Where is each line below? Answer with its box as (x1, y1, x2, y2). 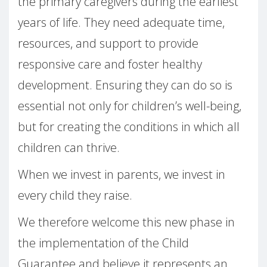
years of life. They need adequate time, (18, 14, 225, 31)
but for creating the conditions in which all (18, 119, 240, 135)
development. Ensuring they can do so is (18, 77, 232, 94)
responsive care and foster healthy (18, 56, 202, 73)
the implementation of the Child (18, 235, 189, 252)
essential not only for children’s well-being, (18, 98, 241, 114)
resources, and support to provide (18, 35, 198, 52)
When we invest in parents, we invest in (18, 166, 225, 183)
